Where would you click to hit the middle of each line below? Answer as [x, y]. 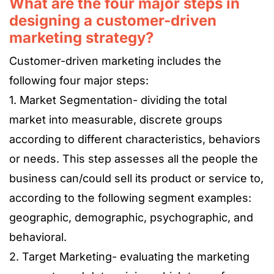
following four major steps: [79, 81]
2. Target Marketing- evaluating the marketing [129, 257]
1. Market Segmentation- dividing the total [118, 100]
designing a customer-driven [113, 21]
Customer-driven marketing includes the [115, 61]
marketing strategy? [81, 38]
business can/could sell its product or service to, [136, 179]
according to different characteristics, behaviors [135, 139]
